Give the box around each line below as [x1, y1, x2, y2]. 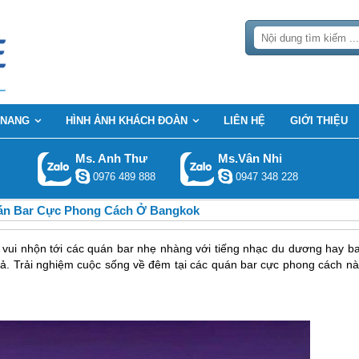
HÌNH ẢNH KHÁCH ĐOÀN [66, 115, 188, 127]
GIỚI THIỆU [290, 115, 348, 127]
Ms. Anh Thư [75, 151, 147, 165]
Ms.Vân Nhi [218, 151, 282, 165]
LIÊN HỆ [224, 115, 265, 127]
